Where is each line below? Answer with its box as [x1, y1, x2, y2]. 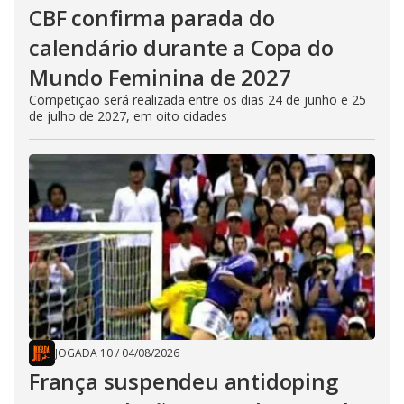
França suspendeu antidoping [29, 366, 338, 397]
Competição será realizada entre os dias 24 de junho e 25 [29, 91, 366, 109]
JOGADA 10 [55, 345, 113, 362]
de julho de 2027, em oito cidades [29, 107, 227, 125]
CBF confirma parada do [29, 3, 275, 33]
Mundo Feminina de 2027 [29, 62, 291, 93]
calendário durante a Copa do [29, 32, 334, 63]
